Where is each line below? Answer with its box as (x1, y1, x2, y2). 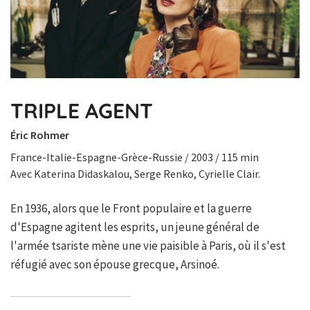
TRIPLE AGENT (10, 98, 153, 125)
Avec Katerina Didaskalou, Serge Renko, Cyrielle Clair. (10, 167, 260, 181)
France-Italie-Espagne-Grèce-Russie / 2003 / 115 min (10, 150, 259, 165)
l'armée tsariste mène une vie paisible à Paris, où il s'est (10, 238, 286, 254)
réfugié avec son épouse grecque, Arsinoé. (10, 257, 219, 273)
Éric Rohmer (10, 128, 69, 143)
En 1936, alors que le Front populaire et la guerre (10, 201, 252, 217)
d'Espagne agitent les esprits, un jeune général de (10, 219, 259, 235)
